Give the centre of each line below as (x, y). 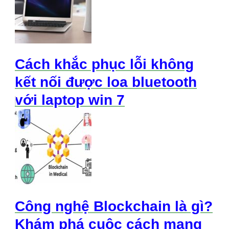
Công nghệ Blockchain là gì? (114, 206)
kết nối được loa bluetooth (106, 82)
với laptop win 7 (70, 100)
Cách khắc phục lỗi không (104, 64)
